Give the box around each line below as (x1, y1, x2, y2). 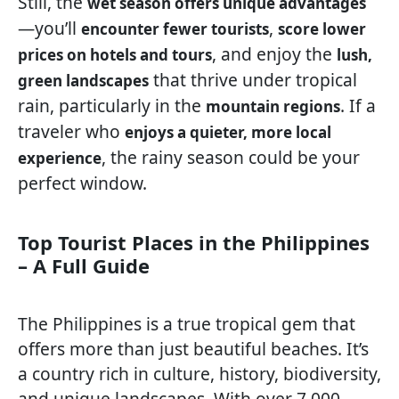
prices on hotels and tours (18, 45, 212, 66)
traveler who (18, 119, 125, 144)
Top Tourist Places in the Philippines (18, 229, 370, 256)
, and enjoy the (212, 42, 337, 67)
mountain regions (206, 96, 340, 118)
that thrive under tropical (149, 68, 357, 93)
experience (18, 148, 102, 169)
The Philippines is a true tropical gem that (18, 312, 355, 337)
